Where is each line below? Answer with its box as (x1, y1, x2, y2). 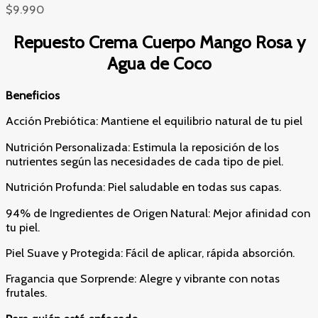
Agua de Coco (106, 52, 212, 74)
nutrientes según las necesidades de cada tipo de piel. (6, 153, 283, 168)
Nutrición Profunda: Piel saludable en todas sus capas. (6, 180, 281, 194)
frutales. (6, 285, 47, 300)
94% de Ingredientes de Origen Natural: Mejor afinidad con (6, 205, 310, 220)
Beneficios (6, 88, 60, 102)
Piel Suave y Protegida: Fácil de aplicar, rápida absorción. (6, 246, 295, 261)
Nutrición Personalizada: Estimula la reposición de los (6, 139, 279, 154)
